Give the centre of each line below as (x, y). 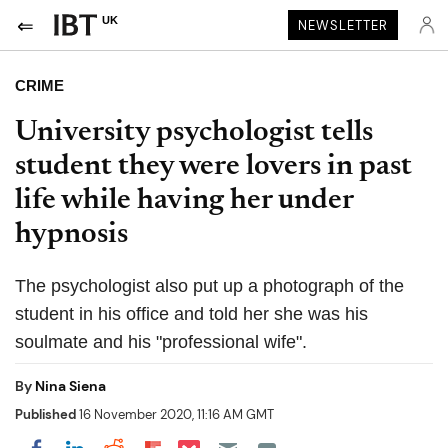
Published (45, 414)
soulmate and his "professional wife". (161, 342)
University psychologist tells (194, 133)
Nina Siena (70, 386)
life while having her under (184, 201)
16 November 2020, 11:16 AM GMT (175, 414)
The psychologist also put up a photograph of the (209, 286)
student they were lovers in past (213, 167)
